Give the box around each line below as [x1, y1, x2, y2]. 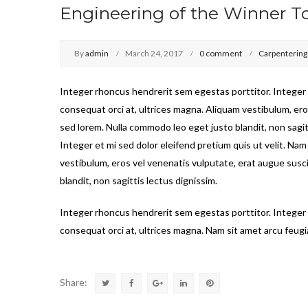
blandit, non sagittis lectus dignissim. [60, 174, 217, 186]
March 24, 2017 [125, 47, 183, 58]
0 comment [199, 47, 242, 58]
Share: [60, 276, 87, 288]
